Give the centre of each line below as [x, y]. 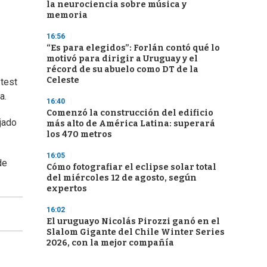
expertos [67, 189]
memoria [67, 15]
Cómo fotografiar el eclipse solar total [131, 167]
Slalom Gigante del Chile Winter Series [136, 232]
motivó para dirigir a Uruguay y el [122, 59]
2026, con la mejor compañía [110, 243]
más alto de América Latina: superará [131, 124]
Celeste [63, 80]
